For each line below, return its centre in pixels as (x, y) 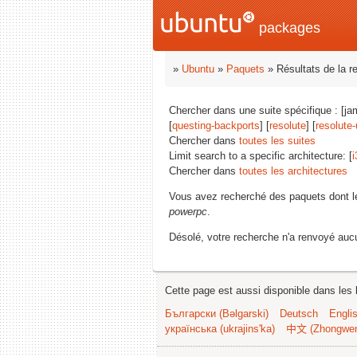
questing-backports (216, 126)
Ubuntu (198, 69)
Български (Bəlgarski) (217, 314)
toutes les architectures (293, 171)
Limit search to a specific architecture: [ (261, 156)
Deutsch (299, 314)
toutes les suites (277, 141)
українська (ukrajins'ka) (220, 329)
